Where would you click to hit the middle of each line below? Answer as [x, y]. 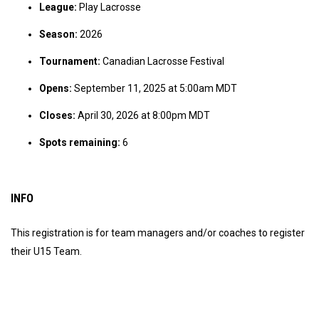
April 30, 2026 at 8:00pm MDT [143, 115]
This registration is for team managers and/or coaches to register [158, 233]
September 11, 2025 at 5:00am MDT [155, 88]
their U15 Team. [46, 251]
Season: [58, 34]
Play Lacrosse [109, 7]
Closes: [57, 115]
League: [58, 7]
